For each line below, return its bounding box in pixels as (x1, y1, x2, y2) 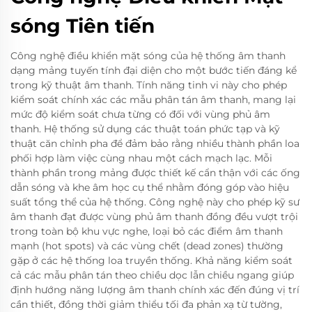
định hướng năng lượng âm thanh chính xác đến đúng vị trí (10, 283, 299, 297)
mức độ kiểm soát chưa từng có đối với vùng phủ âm (10, 108, 270, 121)
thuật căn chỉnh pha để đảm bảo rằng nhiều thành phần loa (10, 137, 299, 150)
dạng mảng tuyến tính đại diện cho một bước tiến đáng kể (10, 64, 297, 77)
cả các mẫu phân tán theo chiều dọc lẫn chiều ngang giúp (10, 269, 294, 282)
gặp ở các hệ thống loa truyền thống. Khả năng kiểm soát (10, 254, 292, 267)
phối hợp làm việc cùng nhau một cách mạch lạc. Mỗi (10, 152, 272, 165)
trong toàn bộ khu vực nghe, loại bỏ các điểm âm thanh (10, 225, 283, 238)
